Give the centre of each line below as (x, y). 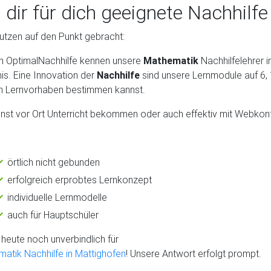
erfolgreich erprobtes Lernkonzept (80, 179)
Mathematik (172, 60)
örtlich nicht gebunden (54, 162)
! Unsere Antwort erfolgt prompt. (194, 253)
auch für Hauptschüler (53, 214)
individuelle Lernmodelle (57, 197)
